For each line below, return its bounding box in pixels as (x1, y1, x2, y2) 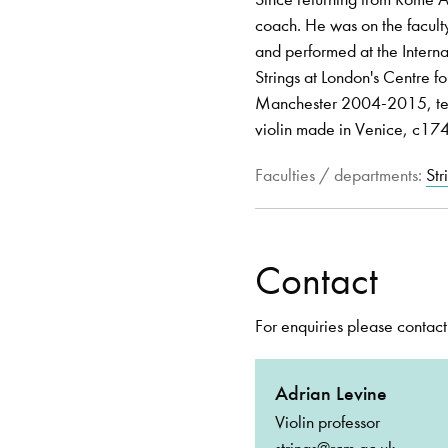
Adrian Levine (275, 381, 388, 407)
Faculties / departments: (255, 164, 427, 187)
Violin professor (275, 411, 381, 434)
